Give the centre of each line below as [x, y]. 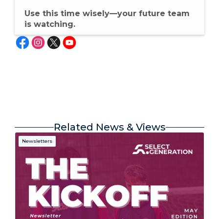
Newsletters [37, 141]
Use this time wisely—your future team [107, 13]
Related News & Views [109, 127]
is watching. [50, 24]
